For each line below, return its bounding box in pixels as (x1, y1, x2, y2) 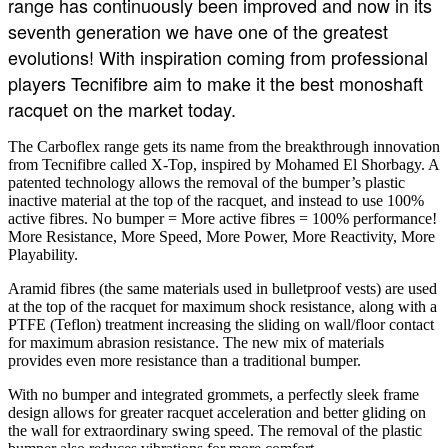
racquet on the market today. (8, 95, 236, 122)
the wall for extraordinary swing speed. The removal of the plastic (8, 421, 422, 439)
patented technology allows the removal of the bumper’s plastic (8, 173, 405, 191)
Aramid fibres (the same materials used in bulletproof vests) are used (8, 279, 437, 297)
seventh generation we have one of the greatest (8, 17, 388, 44)
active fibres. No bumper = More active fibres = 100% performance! (8, 209, 437, 227)
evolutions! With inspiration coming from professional (8, 43, 428, 70)
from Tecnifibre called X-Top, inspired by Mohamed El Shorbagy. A (8, 155, 439, 173)
